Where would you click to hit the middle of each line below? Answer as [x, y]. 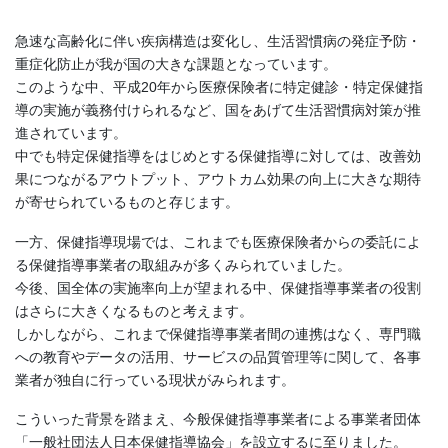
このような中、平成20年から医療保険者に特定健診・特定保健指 [219, 86]
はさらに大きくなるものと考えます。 [134, 310]
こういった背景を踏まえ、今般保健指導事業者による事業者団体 [218, 419]
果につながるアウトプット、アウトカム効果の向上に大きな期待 [218, 178]
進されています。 [71, 132]
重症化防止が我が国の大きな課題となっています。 [176, 63]
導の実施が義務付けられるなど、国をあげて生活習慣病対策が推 [218, 109]
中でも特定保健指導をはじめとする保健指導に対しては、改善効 [218, 155]
